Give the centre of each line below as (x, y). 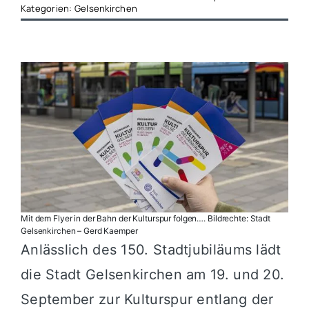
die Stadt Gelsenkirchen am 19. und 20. (152, 274)
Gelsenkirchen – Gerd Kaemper (79, 230)
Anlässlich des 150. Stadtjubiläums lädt (151, 249)
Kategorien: (47, 8)
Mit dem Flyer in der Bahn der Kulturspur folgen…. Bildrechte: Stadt (145, 218)
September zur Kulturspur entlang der (147, 299)
